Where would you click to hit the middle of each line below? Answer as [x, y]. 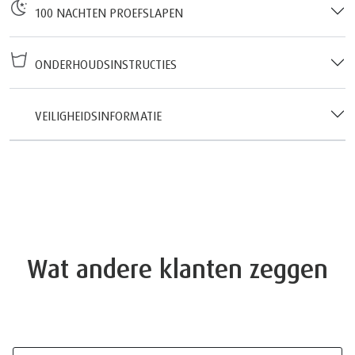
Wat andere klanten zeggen [177, 268]
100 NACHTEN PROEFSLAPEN [106, 12]
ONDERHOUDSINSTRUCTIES [103, 64]
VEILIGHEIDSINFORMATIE [95, 115]
